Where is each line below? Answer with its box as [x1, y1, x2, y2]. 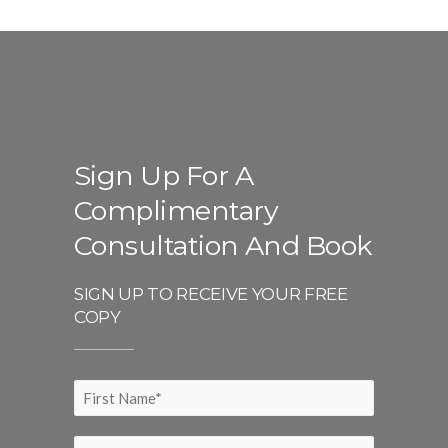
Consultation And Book [74, 228, 372, 262]
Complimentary [74, 193, 278, 227]
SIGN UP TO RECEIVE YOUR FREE [74, 283, 348, 304]
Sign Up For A [74, 158, 253, 192]
